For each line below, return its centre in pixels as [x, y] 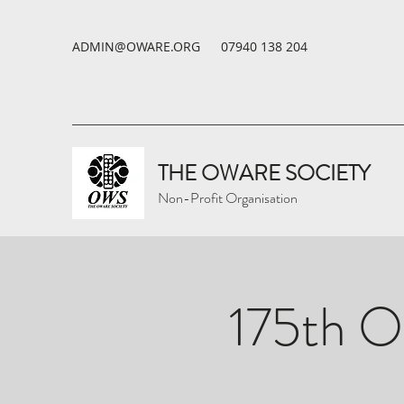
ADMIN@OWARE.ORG [136, 46]
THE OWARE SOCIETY [264, 173]
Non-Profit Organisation [228, 198]
